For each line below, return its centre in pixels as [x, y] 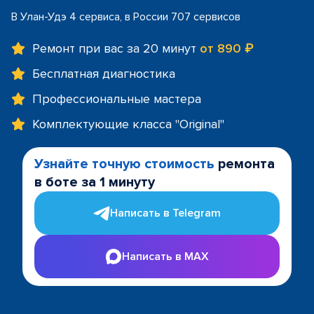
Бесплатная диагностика [104, 74]
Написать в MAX [165, 256]
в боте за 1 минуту [95, 182]
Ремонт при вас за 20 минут [116, 48]
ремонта [245, 164]
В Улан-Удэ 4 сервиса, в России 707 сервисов [126, 17]
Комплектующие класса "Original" [128, 124]
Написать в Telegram [165, 213]
